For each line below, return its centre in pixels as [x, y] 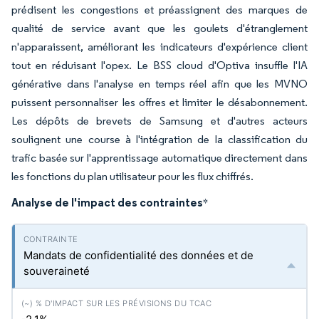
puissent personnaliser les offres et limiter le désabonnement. [159, 102]
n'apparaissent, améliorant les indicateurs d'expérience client [159, 47]
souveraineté [57, 271]
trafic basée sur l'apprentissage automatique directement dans [159, 158]
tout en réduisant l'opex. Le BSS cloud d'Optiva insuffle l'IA [159, 65]
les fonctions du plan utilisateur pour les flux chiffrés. [132, 176]
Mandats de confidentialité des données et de [138, 255]
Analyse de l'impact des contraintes [107, 202]
